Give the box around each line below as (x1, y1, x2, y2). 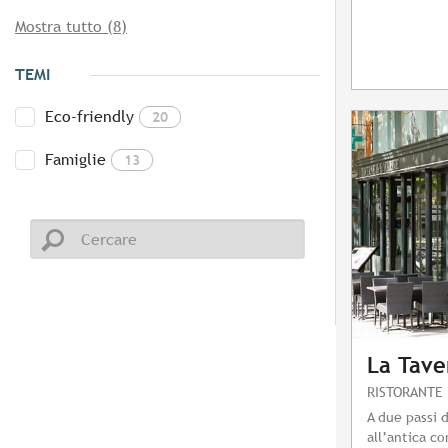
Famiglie (45, 150, 106, 170)
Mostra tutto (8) (15, 17, 127, 37)
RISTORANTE (367, 383, 443, 401)
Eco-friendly (45, 107, 134, 127)
